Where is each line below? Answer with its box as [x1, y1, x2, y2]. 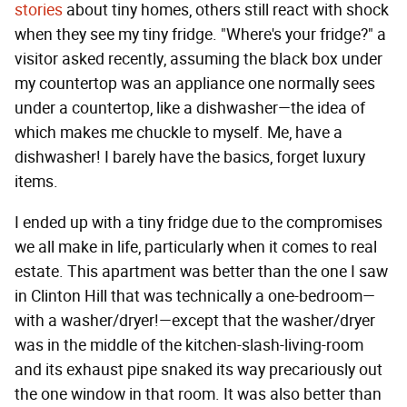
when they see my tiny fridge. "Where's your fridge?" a [15, 25, 386, 45]
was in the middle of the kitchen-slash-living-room [15, 335, 363, 356]
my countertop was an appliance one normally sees [15, 74, 375, 94]
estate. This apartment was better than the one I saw [15, 262, 388, 283]
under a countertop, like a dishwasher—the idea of [15, 98, 365, 119]
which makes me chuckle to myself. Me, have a [15, 123, 342, 144]
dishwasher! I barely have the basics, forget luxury [15, 147, 365, 168]
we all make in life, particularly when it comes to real [15, 237, 377, 258]
